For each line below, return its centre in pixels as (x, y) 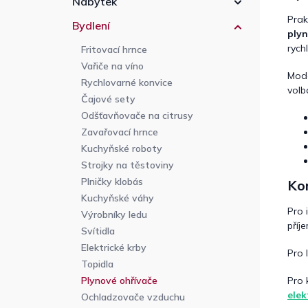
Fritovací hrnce (114, 50)
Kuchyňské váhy (118, 198)
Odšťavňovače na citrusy (137, 116)
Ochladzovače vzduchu (133, 297)
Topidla (97, 264)
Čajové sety (108, 99)
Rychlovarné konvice (127, 83)
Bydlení (91, 26)
